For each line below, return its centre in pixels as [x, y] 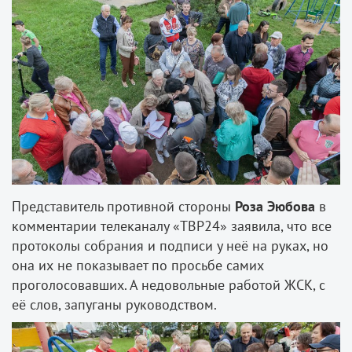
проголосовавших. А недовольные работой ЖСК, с [169, 284]
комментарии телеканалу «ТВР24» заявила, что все [172, 225]
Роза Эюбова [275, 206]
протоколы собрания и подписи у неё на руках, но [170, 245]
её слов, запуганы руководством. [114, 304]
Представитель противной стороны [123, 206]
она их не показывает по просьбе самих [138, 265]
